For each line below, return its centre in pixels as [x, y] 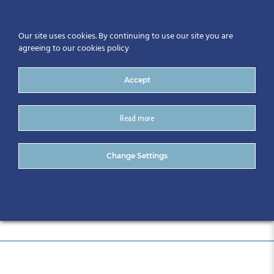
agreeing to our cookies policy [74, 49]
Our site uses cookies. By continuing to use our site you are [126, 36]
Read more [137, 118]
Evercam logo [76, 146]
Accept [137, 80]
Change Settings [137, 156]
